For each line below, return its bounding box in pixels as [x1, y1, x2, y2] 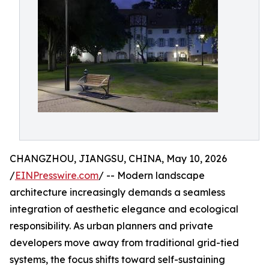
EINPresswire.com [15, 169, 98, 181]
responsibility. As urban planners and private [10, 220, 213, 232]
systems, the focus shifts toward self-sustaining [10, 253, 225, 265]
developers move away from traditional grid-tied [10, 237, 239, 249]
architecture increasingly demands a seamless [10, 186, 225, 198]
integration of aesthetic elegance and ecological [10, 203, 238, 215]
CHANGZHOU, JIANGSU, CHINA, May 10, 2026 [10, 153, 227, 165]
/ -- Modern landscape [98, 169, 205, 181]
